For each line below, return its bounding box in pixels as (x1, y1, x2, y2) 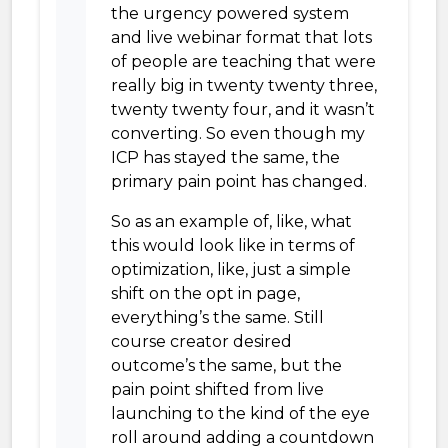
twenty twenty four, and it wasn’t (111, 100, 375, 119)
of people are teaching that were (111, 52, 376, 71)
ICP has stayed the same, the (111, 148, 340, 167)
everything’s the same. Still (111, 308, 324, 327)
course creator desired (111, 332, 292, 351)
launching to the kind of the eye (111, 404, 370, 423)
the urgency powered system (111, 4, 349, 23)
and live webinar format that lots (111, 28, 372, 47)
